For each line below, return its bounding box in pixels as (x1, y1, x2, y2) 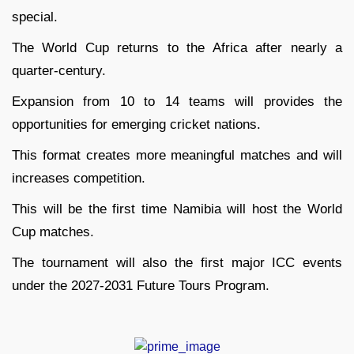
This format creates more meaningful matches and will (12, 148, 342, 164)
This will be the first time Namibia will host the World (12, 201, 342, 217)
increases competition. (12, 171, 145, 186)
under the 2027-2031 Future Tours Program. (12, 278, 269, 294)
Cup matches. (12, 224, 94, 240)
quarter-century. (12, 63, 106, 79)
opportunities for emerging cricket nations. (12, 117, 261, 133)
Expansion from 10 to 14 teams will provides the (12, 94, 342, 110)
